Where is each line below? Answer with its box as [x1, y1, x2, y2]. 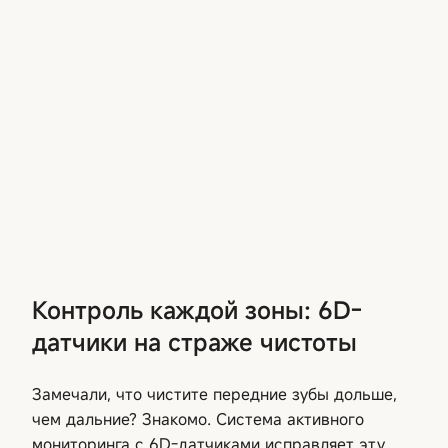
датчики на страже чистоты [32, 325, 357, 358]
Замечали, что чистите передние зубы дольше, [32, 382, 397, 405]
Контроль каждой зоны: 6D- [32, 293, 362, 326]
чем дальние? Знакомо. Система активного [32, 407, 364, 430]
